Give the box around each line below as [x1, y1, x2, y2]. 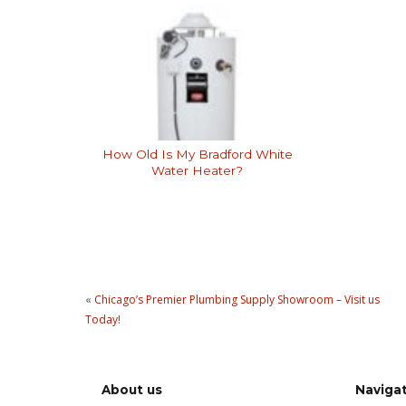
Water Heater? [151, 162, 244, 178]
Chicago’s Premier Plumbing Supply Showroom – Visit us [94, 291, 381, 307]
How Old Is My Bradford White [101, 146, 293, 161]
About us [101, 382, 162, 398]
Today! [85, 311, 121, 327]
